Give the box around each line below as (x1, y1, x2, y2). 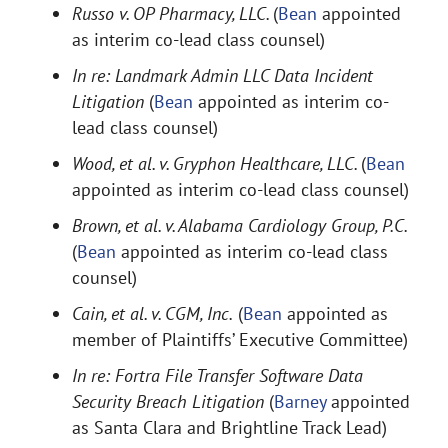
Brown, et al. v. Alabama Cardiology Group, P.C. (72, 214, 406, 237)
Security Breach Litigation (72, 390, 264, 413)
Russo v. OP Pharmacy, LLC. (72, 2, 273, 25)
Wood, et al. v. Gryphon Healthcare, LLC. (72, 152, 361, 175)
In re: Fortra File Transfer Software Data (72, 364, 363, 387)
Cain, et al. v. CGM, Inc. (72, 302, 233, 325)
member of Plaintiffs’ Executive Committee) (72, 328, 408, 351)
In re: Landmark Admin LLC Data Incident (72, 64, 373, 87)
